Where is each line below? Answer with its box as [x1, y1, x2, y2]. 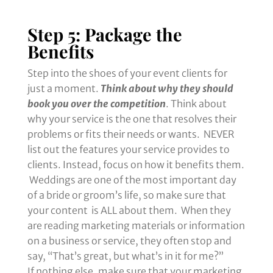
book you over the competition [27, 97, 166, 110]
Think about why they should [100, 82, 233, 95]
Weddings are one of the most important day [27, 174, 236, 186]
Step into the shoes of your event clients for [27, 67, 227, 80]
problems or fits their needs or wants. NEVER [27, 128, 235, 141]
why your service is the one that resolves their [27, 113, 236, 126]
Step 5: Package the [27, 23, 182, 46]
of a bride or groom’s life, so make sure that [27, 189, 226, 202]
